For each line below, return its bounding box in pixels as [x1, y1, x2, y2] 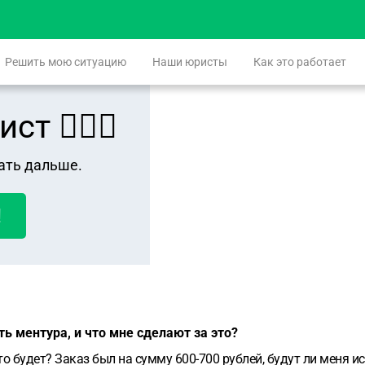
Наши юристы [152, 55, 227, 68]
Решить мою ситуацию [5, 55, 126, 68]
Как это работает [253, 55, 346, 68]
